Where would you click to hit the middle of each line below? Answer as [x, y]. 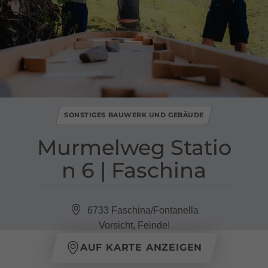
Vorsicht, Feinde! [134, 225]
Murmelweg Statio [134, 147]
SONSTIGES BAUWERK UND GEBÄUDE [134, 115]
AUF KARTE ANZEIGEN [141, 248]
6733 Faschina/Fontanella [143, 210]
